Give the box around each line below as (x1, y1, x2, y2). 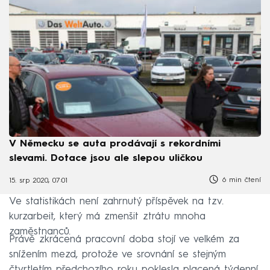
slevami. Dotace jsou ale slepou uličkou (9, 153, 202, 163)
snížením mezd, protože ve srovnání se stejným (9, 249, 226, 260)
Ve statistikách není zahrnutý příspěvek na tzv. (9, 196, 224, 207)
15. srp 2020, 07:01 (9, 177, 67, 185)
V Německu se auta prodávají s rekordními (9, 139, 221, 149)
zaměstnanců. (9, 226, 71, 237)
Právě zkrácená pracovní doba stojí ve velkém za (9, 234, 239, 245)
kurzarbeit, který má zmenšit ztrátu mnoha (9, 211, 206, 222)
